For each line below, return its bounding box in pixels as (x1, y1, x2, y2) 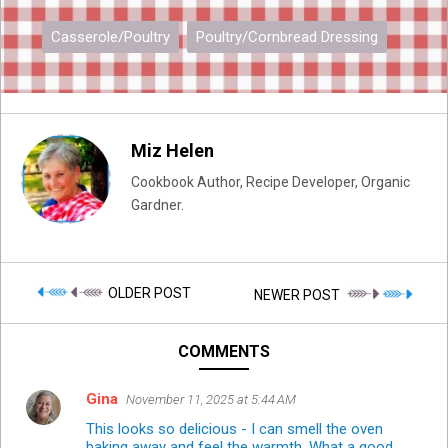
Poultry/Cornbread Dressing (196, 27, 378, 46)
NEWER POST (254, 286, 343, 303)
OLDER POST (104, 285, 191, 302)
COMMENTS (178, 341, 270, 361)
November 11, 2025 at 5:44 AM (126, 391, 296, 407)
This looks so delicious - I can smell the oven (86, 419, 383, 438)
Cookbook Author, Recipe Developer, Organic (131, 174, 410, 191)
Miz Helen (131, 140, 214, 162)
